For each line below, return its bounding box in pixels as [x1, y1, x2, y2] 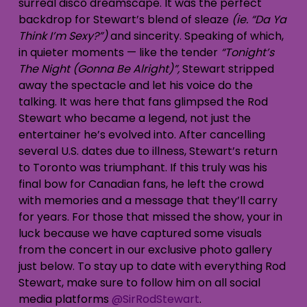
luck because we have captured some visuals [18, 225, 262, 241]
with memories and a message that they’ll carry [18, 192, 278, 208]
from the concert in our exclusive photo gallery [18, 241, 272, 258]
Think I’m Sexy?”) [18, 27, 110, 44]
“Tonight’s [220, 44, 274, 60]
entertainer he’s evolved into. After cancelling [18, 126, 265, 143]
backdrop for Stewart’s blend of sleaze [18, 11, 232, 27]
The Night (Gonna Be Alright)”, [18, 60, 182, 77]
